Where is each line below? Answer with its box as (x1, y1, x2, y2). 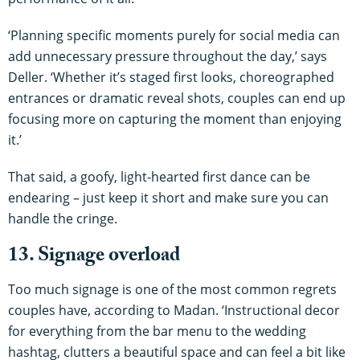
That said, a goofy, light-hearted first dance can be (8, 168, 310, 186)
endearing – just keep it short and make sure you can (8, 189, 329, 207)
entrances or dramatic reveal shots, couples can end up (8, 89, 346, 108)
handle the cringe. (8, 210, 117, 228)
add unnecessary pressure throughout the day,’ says (8, 47, 327, 66)
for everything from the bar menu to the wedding (8, 322, 306, 341)
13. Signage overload (8, 240, 180, 276)
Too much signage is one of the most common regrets (8, 280, 337, 299)
